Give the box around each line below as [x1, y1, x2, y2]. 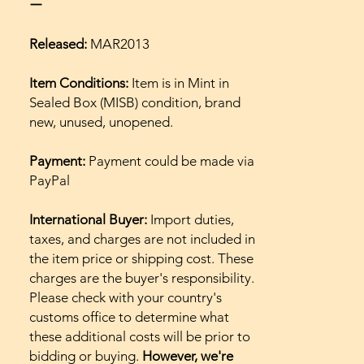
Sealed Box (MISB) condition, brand [29, 93, 240, 110]
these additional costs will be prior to [29, 327, 250, 344]
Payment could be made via [85, 152, 254, 169]
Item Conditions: [29, 74, 128, 91]
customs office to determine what [29, 308, 229, 325]
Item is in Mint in [128, 74, 229, 91]
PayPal [29, 171, 70, 188]
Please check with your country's [29, 288, 222, 305]
